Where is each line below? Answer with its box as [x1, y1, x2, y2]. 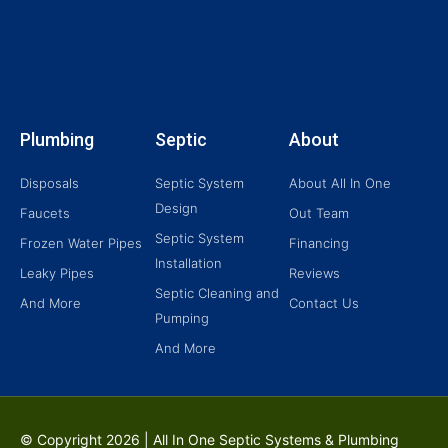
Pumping [154, 310, 209, 327]
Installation [154, 255, 222, 272]
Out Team [289, 205, 350, 222]
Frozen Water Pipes [20, 235, 142, 252]
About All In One [289, 175, 392, 192]
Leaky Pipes [20, 265, 94, 282]
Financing [289, 235, 350, 252]
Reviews [289, 265, 341, 282]
